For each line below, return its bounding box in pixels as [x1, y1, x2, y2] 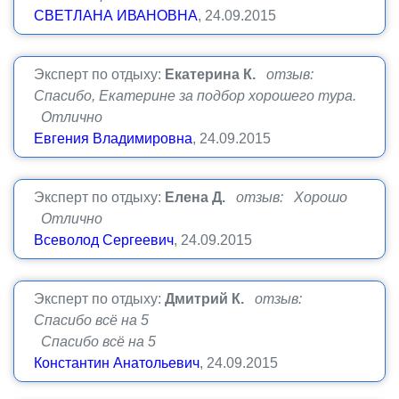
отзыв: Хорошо [236, 190, 347, 205]
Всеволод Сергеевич [34, 232, 174, 248]
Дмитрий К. [165, 291, 244, 306]
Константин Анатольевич [34, 355, 199, 370]
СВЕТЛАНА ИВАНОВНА [34, 8, 198, 23]
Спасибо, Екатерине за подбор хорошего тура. [34, 88, 356, 103]
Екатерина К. [165, 67, 256, 82]
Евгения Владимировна [34, 131, 192, 146]
